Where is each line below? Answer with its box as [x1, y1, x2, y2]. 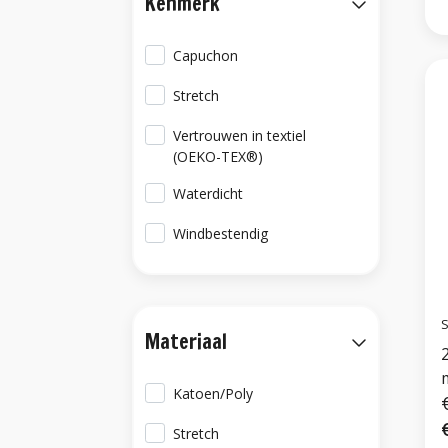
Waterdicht [173, 184, 244, 203]
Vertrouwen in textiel [173, 126, 307, 145]
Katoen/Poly [173, 384, 254, 403]
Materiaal [145, 327, 227, 356]
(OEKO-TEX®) [173, 147, 264, 166]
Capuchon [173, 46, 239, 65]
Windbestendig [173, 224, 269, 243]
